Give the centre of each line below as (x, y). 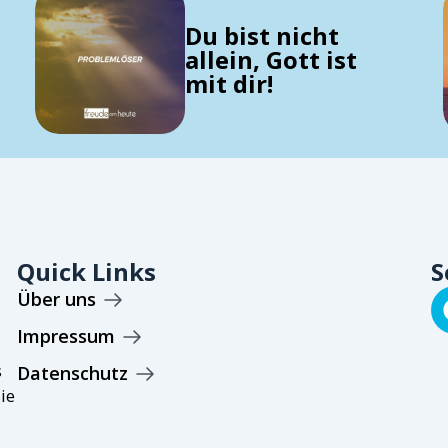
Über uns (57, 299)
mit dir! (228, 83)
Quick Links (87, 272)
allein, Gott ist (270, 59)
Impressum (66, 336)
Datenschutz (73, 373)
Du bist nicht (261, 35)
